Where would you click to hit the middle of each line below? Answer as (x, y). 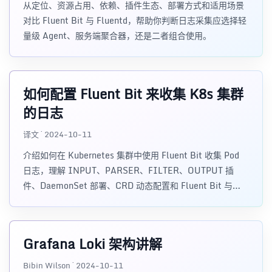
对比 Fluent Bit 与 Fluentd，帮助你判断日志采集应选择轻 (135, 20)
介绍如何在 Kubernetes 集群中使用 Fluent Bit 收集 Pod (131, 155)
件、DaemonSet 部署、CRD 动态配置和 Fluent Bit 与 (128, 185)
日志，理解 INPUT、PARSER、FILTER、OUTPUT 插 (128, 170)
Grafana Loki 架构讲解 (93, 244)
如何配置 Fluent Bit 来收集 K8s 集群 (133, 94)
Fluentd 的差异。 (57, 201)
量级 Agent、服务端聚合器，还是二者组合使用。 (117, 36)
